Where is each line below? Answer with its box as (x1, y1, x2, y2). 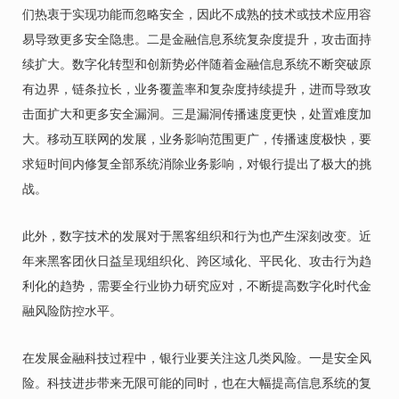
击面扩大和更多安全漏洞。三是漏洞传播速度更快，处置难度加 (22, 106, 371, 122)
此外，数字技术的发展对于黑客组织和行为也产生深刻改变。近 (22, 228, 371, 244)
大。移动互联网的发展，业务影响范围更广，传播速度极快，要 (22, 131, 371, 147)
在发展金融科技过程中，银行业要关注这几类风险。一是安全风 (22, 350, 371, 366)
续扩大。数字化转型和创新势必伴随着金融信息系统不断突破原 (22, 56, 371, 72)
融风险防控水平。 (22, 303, 122, 319)
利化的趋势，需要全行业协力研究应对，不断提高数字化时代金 (22, 278, 371, 294)
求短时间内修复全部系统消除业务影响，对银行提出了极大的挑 (22, 156, 371, 172)
